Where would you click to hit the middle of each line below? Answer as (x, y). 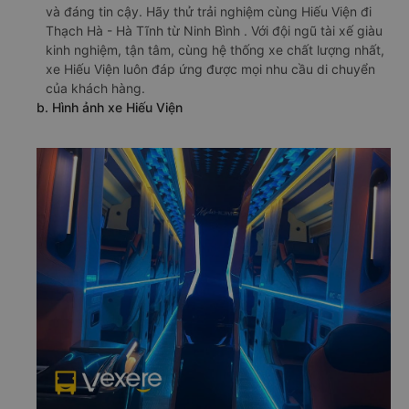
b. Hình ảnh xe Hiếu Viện (110, 107)
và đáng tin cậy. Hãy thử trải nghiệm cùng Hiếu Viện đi (209, 11)
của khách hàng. (95, 88)
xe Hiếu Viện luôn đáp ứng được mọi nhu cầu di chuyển (210, 68)
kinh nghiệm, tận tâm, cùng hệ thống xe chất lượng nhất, (215, 49)
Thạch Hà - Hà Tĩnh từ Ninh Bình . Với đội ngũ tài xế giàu (214, 30)
